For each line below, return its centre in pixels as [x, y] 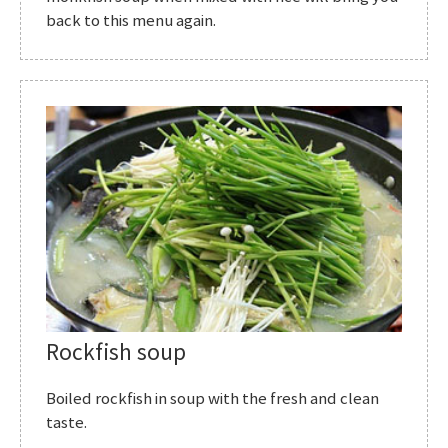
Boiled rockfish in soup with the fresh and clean [212, 399]
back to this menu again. [131, 21]
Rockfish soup [116, 353]
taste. [66, 423]
